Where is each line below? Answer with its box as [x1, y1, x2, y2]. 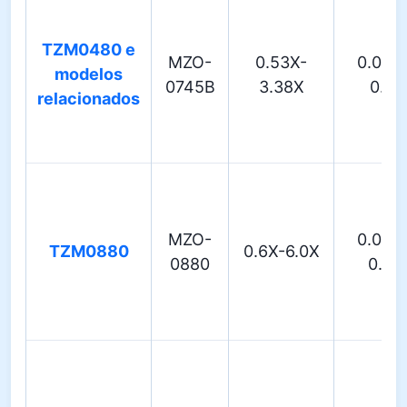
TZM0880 [48, 242, 129, 261]
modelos [55, 65, 123, 84]
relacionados [37, 89, 140, 108]
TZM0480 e [42, 40, 135, 59]
